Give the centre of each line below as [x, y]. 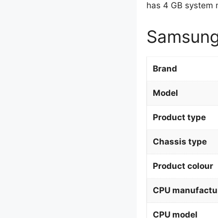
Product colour [183, 166]
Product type [179, 117]
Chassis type [180, 142]
